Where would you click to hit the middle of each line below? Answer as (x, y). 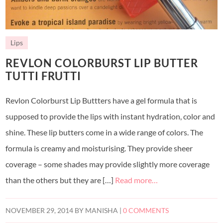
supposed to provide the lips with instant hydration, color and (111, 116)
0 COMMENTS (146, 210)
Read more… (137, 180)
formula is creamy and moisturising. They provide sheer (99, 148)
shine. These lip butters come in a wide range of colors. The (105, 132)
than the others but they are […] (60, 180)
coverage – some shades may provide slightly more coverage (108, 164)
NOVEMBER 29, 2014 (40, 210)
